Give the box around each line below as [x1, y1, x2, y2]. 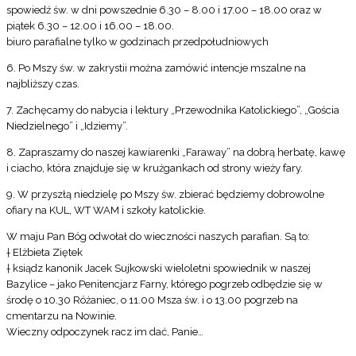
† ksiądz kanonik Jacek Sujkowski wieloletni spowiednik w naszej [6, 262, 311, 275]
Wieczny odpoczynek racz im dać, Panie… [6, 326, 203, 339]
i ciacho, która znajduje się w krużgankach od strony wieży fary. [6, 162, 303, 175]
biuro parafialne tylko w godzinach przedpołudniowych [6, 36, 269, 48]
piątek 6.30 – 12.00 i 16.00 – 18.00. [6, 20, 174, 33]
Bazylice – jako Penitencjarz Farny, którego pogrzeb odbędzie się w [6, 278, 323, 291]
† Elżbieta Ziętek [6, 246, 83, 259]
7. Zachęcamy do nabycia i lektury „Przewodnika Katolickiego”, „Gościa [6, 104, 339, 117]
